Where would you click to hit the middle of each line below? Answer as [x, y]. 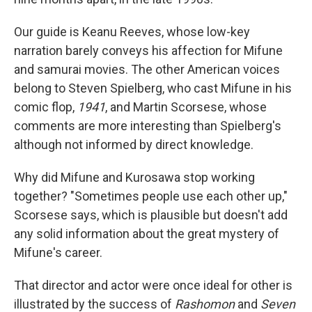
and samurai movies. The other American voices [147, 70]
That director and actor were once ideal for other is [153, 286]
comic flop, [46, 107]
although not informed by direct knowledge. [134, 145]
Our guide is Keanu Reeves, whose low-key [132, 32]
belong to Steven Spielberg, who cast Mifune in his [153, 88]
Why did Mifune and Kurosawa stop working [134, 178]
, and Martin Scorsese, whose [186, 107]
